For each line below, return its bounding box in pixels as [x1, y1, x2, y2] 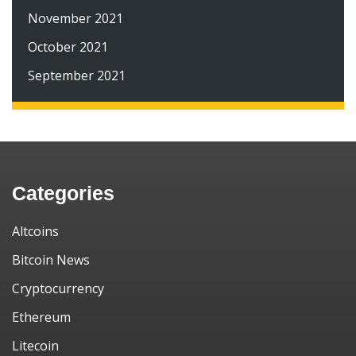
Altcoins [12, 222, 59, 240]
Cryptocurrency [12, 280, 104, 297]
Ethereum [12, 308, 71, 326]
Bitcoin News [12, 251, 90, 269]
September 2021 [28, 67, 126, 84]
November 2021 [28, 10, 123, 27]
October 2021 [28, 38, 108, 56]
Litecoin [12, 337, 59, 354]
